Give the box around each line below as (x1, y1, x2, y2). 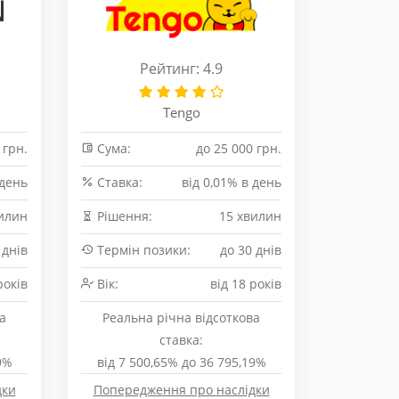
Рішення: (94, 208, 152, 224)
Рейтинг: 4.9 (140, 59, 223, 78)
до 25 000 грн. (196, 140, 281, 157)
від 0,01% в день (182, 174, 281, 191)
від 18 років (210, 275, 281, 292)
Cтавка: (94, 174, 142, 191)
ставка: (159, 331, 203, 348)
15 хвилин (219, 208, 281, 224)
